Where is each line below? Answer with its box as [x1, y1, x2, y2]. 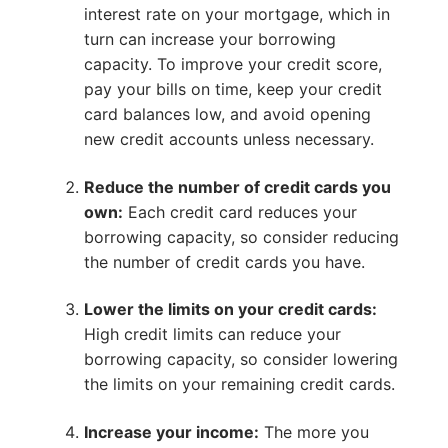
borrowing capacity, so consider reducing [83, 226, 399, 247]
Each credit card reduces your [122, 201, 357, 222]
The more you [258, 422, 369, 442]
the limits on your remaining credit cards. [83, 374, 395, 395]
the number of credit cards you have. [83, 251, 365, 272]
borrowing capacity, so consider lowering [83, 349, 398, 370]
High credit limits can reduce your [83, 324, 341, 345]
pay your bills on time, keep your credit [83, 79, 382, 100]
